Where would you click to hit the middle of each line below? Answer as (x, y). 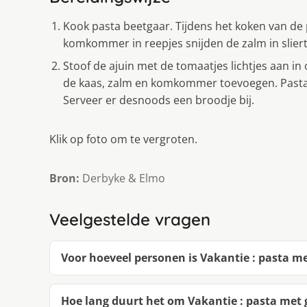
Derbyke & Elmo (122, 179)
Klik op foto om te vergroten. (123, 139)
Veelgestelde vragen (130, 220)
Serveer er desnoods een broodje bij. (159, 100)
